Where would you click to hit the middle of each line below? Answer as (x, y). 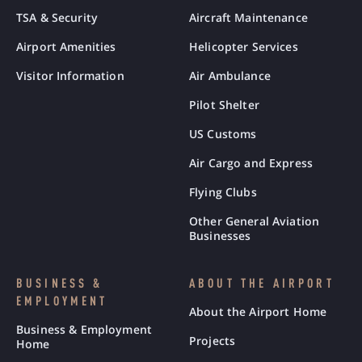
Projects (213, 341)
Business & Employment (84, 330)
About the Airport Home (258, 312)
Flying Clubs (223, 192)
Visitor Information (70, 76)
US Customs (223, 134)
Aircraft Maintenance (248, 18)
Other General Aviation (255, 221)
